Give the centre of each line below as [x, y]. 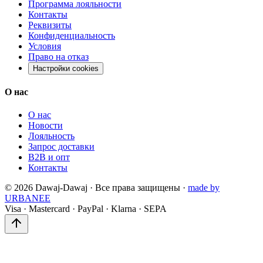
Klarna [124, 209]
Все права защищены [138, 188]
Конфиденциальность [72, 35]
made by [204, 188]
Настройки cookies [66, 68]
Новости [45, 126]
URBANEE [28, 198]
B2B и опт [49, 157]
